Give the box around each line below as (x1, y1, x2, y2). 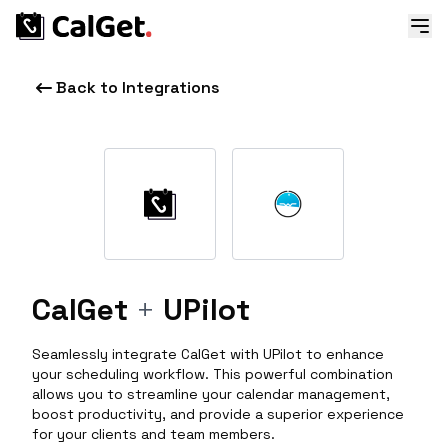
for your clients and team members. (32, 425, 275, 443)
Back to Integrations (56, 77, 220, 98)
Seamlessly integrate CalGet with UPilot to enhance (32, 345, 384, 363)
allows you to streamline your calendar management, (32, 385, 390, 403)
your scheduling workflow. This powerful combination (32, 365, 393, 383)
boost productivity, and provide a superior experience (32, 405, 404, 423)
